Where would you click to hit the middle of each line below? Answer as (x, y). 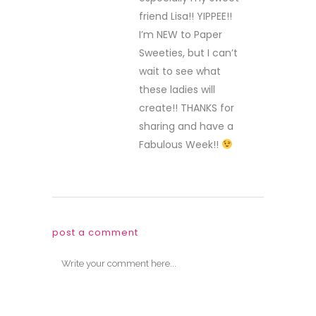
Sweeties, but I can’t (188, 53)
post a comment (95, 232)
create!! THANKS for (187, 108)
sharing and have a (186, 126)
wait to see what (180, 71)
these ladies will (177, 90)
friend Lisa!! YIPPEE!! (186, 16)
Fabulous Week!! (180, 145)
